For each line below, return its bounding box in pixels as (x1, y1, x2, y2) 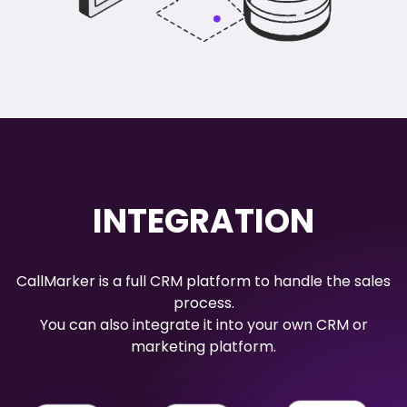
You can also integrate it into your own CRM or (39, 314, 368, 336)
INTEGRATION (93, 198, 314, 245)
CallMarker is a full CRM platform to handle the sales (16, 271, 391, 293)
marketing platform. (131, 336, 276, 358)
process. (173, 293, 234, 314)
